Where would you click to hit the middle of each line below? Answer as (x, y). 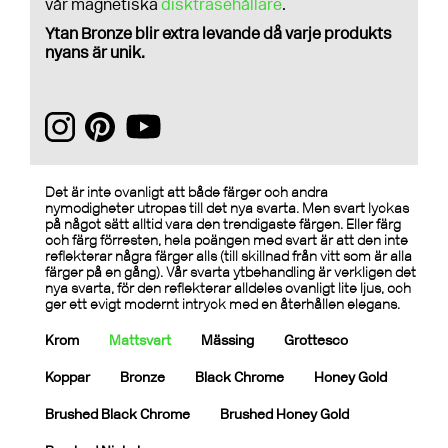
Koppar (67, 377)
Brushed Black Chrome (117, 414)
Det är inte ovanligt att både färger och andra (186, 192)
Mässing (227, 340)
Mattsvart (140, 340)
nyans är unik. (95, 52)
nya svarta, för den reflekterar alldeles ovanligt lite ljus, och (228, 288)
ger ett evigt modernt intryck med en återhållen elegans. (222, 304)
